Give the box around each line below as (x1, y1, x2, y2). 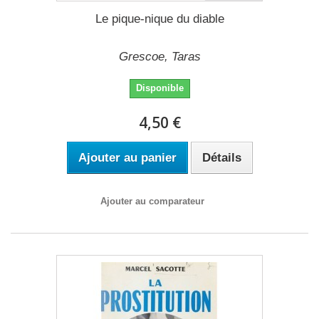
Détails (202, 151, 241, 164)
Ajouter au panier (78, 151, 177, 164)
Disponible (135, 83, 184, 93)
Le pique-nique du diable (95, 12, 224, 26)
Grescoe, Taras (118, 50, 201, 63)
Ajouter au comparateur (100, 196, 204, 206)
